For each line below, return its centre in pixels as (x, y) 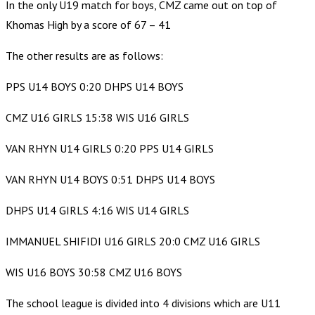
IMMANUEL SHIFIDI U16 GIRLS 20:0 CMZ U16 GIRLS (133, 241)
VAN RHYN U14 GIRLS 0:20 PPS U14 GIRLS (110, 148)
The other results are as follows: (84, 55)
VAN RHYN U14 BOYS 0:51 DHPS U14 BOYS (110, 179)
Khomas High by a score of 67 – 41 (88, 24)
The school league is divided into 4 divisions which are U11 (143, 303)
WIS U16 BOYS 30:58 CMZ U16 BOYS (94, 272)
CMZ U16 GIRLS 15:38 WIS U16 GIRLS (97, 117)
